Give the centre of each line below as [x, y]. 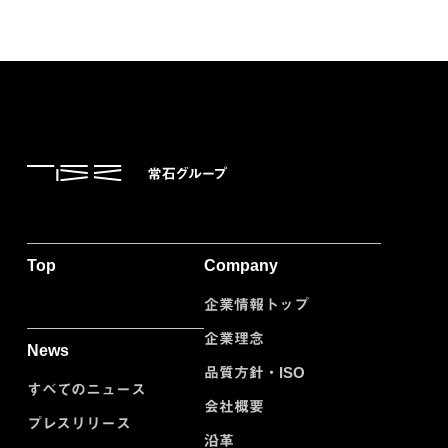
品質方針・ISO [254, 373]
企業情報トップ [256, 305]
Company [241, 266]
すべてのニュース [86, 390]
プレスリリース [79, 424]
